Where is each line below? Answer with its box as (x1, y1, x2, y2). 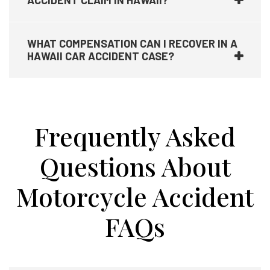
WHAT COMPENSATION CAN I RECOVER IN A (27, 37, 237, 50)
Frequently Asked (34, 119, 236, 153)
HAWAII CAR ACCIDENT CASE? (27, 49, 174, 63)
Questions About (39, 149, 231, 183)
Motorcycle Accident (16, 180, 254, 213)
